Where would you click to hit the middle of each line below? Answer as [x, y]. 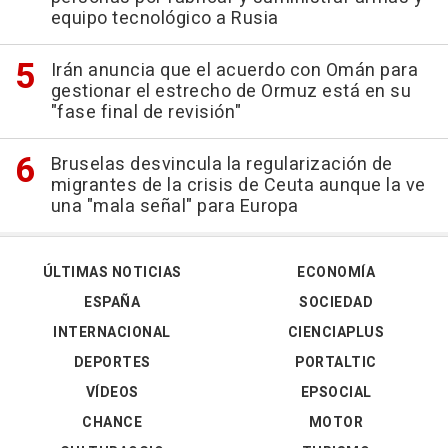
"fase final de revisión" [146, 113]
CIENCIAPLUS [336, 333]
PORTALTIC [336, 363]
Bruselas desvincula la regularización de [221, 165]
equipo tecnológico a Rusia [164, 19]
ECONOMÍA [336, 273]
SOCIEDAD [336, 303]
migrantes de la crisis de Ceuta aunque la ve [238, 186]
